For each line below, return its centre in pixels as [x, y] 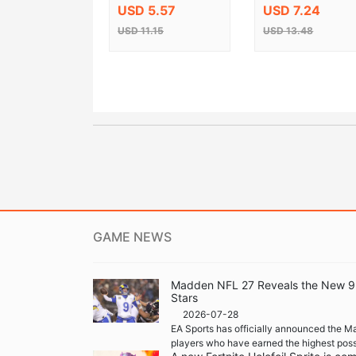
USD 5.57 [147, 10]
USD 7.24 [292, 10]
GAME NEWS [132, 236]
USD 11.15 [141, 30]
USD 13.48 [288, 30]
